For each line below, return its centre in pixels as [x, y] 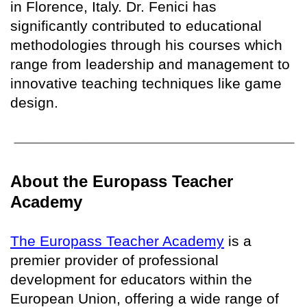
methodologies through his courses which [146, 45]
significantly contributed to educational [136, 25]
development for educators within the [131, 280]
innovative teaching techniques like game [146, 83]
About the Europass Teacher [122, 182]
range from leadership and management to [150, 64]
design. [34, 102]
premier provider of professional [114, 260]
